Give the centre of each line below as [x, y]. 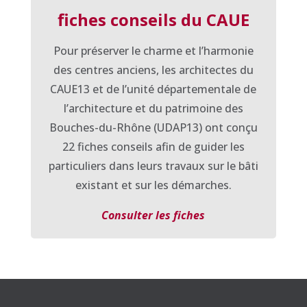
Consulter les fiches [153, 215]
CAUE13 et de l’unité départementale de [153, 89]
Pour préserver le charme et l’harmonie [153, 50]
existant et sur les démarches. [153, 185]
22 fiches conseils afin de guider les [153, 146]
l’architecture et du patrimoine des [153, 108]
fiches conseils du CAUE [153, 19]
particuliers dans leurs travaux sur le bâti [153, 165]
